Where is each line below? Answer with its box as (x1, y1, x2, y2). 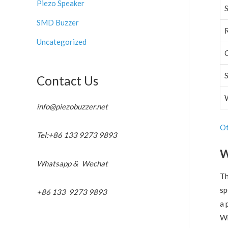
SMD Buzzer (37, 17, 79, 27)
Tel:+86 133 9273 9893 (37, 130, 117, 139)
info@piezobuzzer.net (37, 101, 108, 111)
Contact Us (37, 73, 98, 88)
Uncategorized (37, 37, 87, 46)
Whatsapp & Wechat (37, 159, 108, 168)
